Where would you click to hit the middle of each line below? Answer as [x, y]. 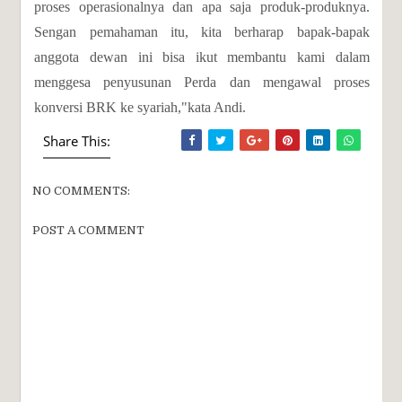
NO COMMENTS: [82, 191]
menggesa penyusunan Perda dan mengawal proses [202, 82]
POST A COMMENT [89, 230]
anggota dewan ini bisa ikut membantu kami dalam [202, 57]
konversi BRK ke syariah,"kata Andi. [140, 107]
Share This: [77, 141]
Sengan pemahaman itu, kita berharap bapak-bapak [202, 32]
